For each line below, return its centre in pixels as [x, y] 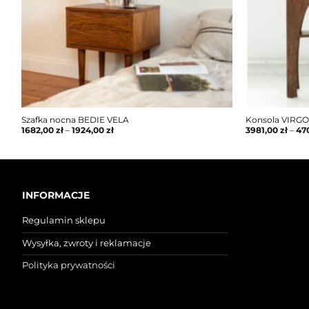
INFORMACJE [56, 196]
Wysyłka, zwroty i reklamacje [87, 242]
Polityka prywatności [69, 265]
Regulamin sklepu [64, 220]
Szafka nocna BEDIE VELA [75, 120]
